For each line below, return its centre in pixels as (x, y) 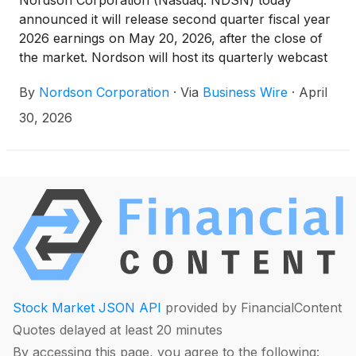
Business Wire (245, 93)
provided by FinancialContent (252, 308)
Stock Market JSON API (87, 308)
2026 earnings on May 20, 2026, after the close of (171, 39)
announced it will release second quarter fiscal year (175, 19)
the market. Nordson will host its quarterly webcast (173, 58)
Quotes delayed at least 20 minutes (118, 330)
